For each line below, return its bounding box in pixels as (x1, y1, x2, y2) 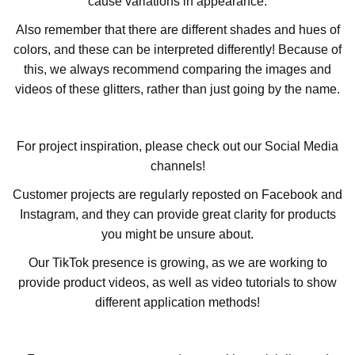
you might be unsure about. (101, 227, 254, 242)
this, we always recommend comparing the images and (24, 63, 331, 77)
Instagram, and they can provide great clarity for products (19, 208, 336, 222)
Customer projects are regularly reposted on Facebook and (13, 188, 342, 202)
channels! (150, 159, 205, 174)
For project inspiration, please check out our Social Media (17, 139, 338, 154)
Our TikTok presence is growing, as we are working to (28, 256, 327, 270)
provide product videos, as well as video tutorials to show (18, 276, 337, 290)
